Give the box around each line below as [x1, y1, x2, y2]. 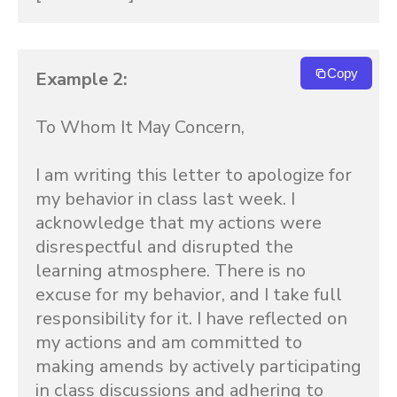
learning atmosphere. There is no [35, 259, 306, 283]
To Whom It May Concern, [35, 115, 245, 139]
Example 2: [35, 67, 128, 91]
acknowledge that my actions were [35, 211, 322, 235]
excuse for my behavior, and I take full [35, 283, 342, 307]
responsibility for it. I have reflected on [35, 307, 347, 331]
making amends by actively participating [35, 354, 362, 378]
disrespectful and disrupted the [35, 235, 293, 259]
